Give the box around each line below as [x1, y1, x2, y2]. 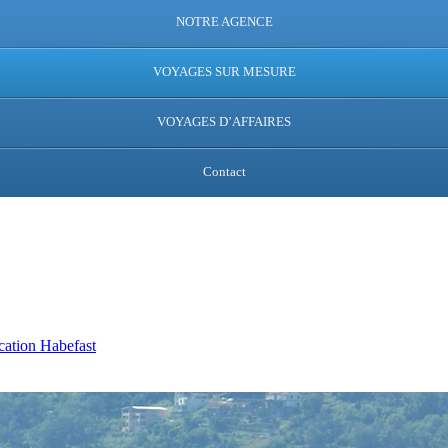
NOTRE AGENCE [175, 13, 273, 29]
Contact [202, 163, 246, 179]
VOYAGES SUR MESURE [152, 63, 296, 79]
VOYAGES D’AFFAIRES [157, 113, 291, 129]
